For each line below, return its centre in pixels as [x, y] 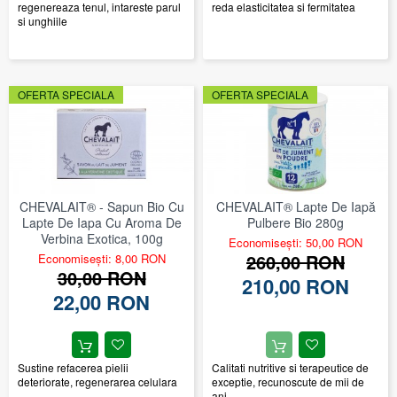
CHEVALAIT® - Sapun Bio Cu [101, 206]
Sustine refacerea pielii [73, 367]
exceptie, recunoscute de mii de [288, 381]
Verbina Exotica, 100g [101, 238]
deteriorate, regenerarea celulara [97, 381]
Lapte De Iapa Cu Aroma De [101, 222]
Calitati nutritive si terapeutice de [290, 367]
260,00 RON [296, 261]
